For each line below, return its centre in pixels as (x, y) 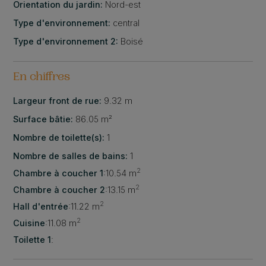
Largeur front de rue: (59, 100)
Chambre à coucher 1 (58, 173)
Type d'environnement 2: (67, 42)
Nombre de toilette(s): (60, 137)
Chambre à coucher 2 (59, 189)
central (126, 23)
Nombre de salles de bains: (72, 156)
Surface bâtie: (45, 119)
